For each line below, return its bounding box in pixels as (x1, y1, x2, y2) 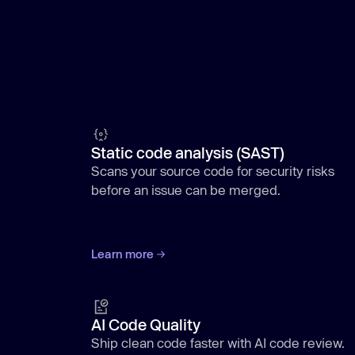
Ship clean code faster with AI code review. (91, 335, 345, 351)
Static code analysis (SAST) (91, 143, 285, 162)
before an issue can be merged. (91, 181, 281, 197)
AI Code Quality (91, 315, 201, 334)
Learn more (91, 247, 155, 261)
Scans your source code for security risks (91, 162, 335, 178)
